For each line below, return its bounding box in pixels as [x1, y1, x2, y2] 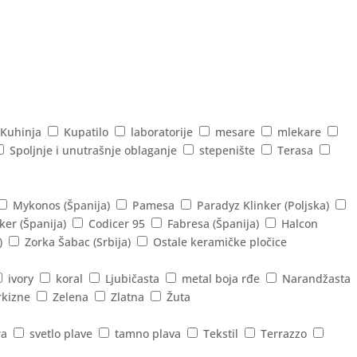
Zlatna [111, 288, 144, 304]
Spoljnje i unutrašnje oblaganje [10, 142, 177, 158]
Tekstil [203, 325, 238, 341]
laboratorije [131, 124, 193, 139]
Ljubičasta [105, 270, 159, 286]
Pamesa [132, 197, 175, 213]
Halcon [281, 215, 318, 231]
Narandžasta [282, 270, 351, 286]
